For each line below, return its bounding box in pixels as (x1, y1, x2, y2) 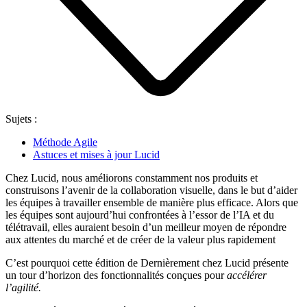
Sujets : (5, 112, 37, 125)
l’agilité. (5, 281, 41, 293)
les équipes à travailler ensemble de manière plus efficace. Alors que (5, 196, 298, 208)
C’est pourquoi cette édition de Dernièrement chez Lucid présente (5, 256, 288, 269)
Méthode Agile (33, 136, 97, 148)
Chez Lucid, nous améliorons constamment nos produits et (5, 171, 258, 184)
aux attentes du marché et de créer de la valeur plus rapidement (5, 233, 275, 245)
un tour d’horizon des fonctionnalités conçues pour (5, 269, 227, 281)
